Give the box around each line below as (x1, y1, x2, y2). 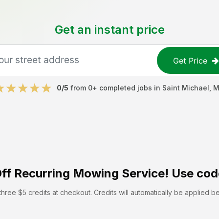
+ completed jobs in (92, 84, 162, 92)
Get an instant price (54, 22, 165, 37)
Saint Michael (162, 84, 209, 92)
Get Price (173, 55, 208, 66)
